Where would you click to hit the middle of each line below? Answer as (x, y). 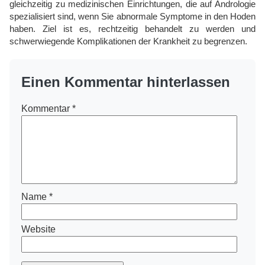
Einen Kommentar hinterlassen (126, 82)
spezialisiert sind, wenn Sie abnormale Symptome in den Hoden (132, 16)
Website (38, 229)
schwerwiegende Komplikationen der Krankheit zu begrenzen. (128, 41)
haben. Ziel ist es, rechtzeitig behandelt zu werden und (132, 28)
